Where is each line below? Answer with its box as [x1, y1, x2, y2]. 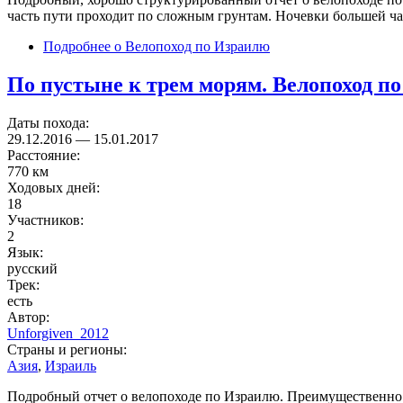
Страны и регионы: [7, 341, 130, 357]
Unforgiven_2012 [7, 325, 109, 341]
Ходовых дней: [7, 179, 103, 195]
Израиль [45, 357, 96, 373]
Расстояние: [7, 147, 84, 163]
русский [7, 260, 58, 276]
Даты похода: [7, 114, 93, 130]
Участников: [7, 211, 87, 228]
